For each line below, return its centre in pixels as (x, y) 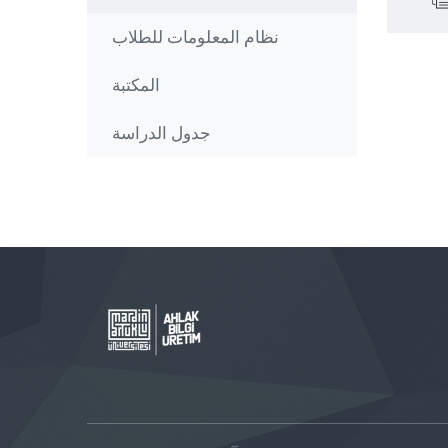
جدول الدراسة (161, 133)
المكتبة (136, 85)
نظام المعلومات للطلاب (195, 37)
